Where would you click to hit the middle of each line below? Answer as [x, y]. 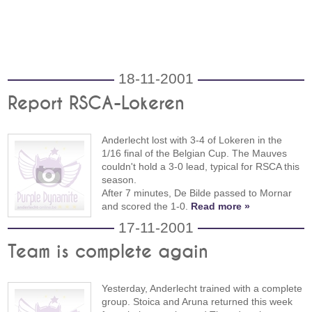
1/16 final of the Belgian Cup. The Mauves [195, 153]
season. [119, 179]
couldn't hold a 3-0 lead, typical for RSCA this [201, 166]
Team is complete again [108, 252]
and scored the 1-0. [147, 206]
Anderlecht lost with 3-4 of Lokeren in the [192, 140]
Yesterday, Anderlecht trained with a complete [202, 289]
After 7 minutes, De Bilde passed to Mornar [197, 193]
